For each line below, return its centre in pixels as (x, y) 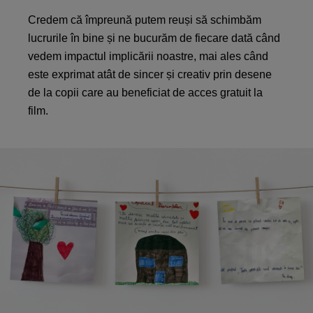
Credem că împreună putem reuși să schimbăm (145, 20)
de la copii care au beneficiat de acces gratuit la (145, 93)
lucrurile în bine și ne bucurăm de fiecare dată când (154, 38)
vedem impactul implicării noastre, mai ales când (148, 56)
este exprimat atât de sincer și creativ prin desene (150, 74)
